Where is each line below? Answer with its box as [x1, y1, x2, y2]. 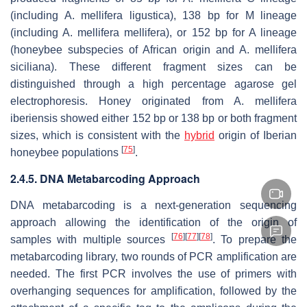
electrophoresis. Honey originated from [10, 95, 234, 107]
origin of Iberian [214, 129, 297, 141]
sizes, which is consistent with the [10, 129, 184, 141]
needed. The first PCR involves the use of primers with [10, 267, 297, 280]
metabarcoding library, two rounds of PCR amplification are [10, 250, 297, 262]
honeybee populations [10, 146, 121, 158]
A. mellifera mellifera [62, 26, 167, 38]
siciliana [10, 60, 51, 73]
